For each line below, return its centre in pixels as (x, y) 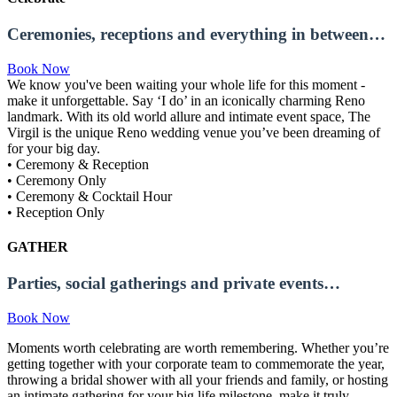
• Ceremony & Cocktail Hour (90, 196)
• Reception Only (56, 212)
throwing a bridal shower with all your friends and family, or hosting (198, 379)
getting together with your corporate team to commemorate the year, (196, 363)
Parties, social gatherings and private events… (174, 284)
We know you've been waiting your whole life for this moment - (186, 84)
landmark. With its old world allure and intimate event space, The (189, 116)
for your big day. (54, 148)
